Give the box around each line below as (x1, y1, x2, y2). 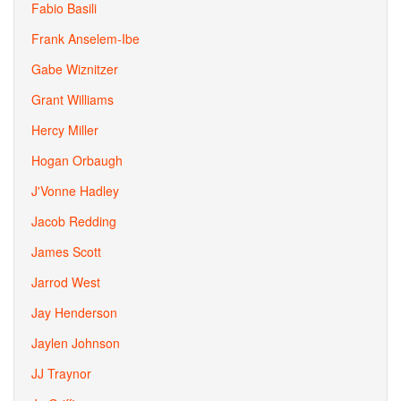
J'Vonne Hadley (31, 182, 119, 200)
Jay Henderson (31, 303, 117, 321)
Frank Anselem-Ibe (31, 30, 140, 47)
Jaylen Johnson (31, 334, 120, 352)
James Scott (31, 243, 101, 260)
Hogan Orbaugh (31, 151, 123, 169)
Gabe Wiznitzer (31, 60, 118, 78)
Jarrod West (31, 273, 100, 291)
